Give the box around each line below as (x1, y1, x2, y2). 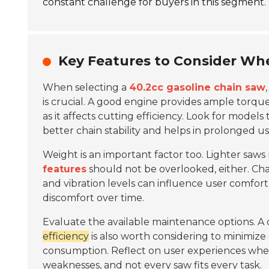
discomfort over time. (43, 192, 144, 204)
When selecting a (43, 82, 129, 93)
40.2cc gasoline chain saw (129, 82, 265, 93)
